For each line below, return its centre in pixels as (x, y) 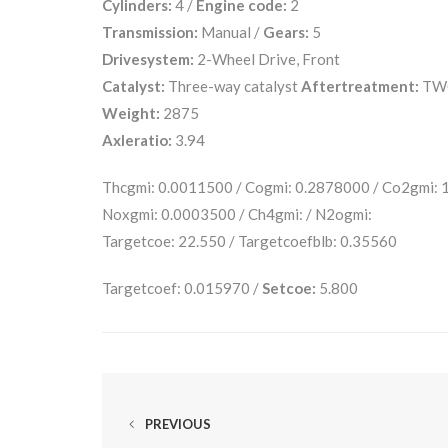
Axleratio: (137, 139)
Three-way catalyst (233, 85)
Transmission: (150, 31)
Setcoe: (289, 287)
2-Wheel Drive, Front (267, 58)
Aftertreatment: (360, 85)
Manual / (230, 31)
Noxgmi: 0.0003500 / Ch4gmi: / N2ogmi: (237, 213)
